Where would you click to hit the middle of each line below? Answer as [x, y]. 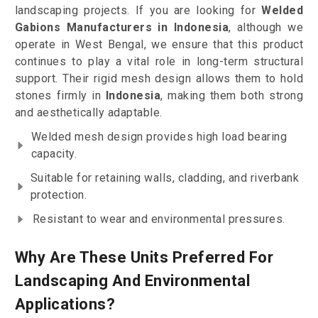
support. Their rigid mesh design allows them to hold [159, 79]
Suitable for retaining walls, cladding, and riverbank [165, 178]
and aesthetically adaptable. [88, 113]
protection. [59, 195]
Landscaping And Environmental [132, 281]
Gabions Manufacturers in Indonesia [122, 28]
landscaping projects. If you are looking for [138, 11]
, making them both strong [232, 96]
